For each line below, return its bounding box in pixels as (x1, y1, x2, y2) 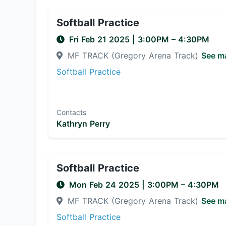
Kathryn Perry (56, 119, 110, 129)
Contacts (56, 108, 86, 117)
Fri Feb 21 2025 (69, 34, 132, 44)
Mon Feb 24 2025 (69, 180, 142, 190)
